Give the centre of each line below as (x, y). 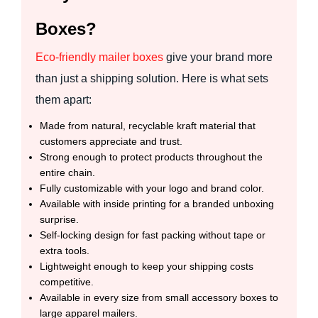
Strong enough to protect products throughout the (151, 157)
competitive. (67, 281)
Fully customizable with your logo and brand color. (152, 188)
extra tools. (65, 250)
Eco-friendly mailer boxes (99, 57)
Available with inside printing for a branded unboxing (157, 203)
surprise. (59, 219)
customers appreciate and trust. (111, 141)
